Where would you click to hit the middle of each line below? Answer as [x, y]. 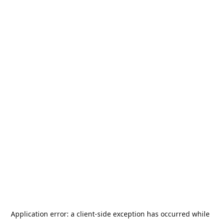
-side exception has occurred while [152, 214]
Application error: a [43, 214]
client [85, 214]
